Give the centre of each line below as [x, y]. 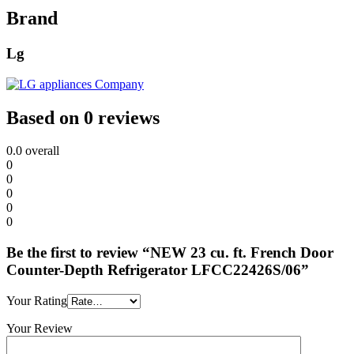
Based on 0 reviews [83, 117]
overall [41, 151]
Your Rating [37, 300]
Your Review [40, 328]
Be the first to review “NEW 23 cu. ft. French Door [170, 253]
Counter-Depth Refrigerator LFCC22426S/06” [158, 270]
